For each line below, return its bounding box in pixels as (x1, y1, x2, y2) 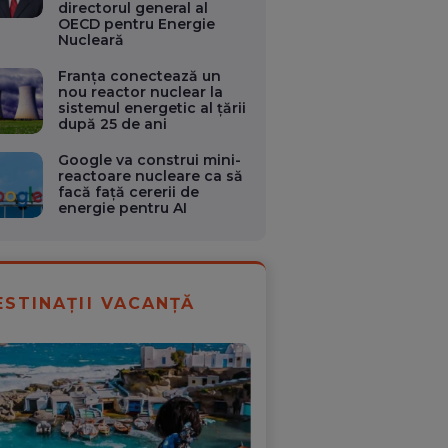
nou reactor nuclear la (58, 83, 224, 101)
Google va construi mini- (58, 151, 242, 169)
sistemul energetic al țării (58, 99, 247, 117)
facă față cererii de (58, 183, 200, 201)
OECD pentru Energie (58, 15, 216, 33)
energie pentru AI (58, 199, 188, 217)
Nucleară (58, 31, 125, 49)
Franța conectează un (58, 67, 222, 85)
